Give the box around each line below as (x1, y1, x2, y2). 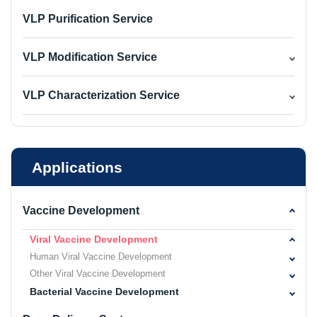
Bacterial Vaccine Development (30, 285, 179, 297)
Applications (31, 158, 122, 176)
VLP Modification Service (23, 51, 157, 64)
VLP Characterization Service (23, 89, 180, 102)
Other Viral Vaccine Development (30, 267, 166, 279)
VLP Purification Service (23, 13, 153, 25)
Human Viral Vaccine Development (30, 250, 172, 262)
